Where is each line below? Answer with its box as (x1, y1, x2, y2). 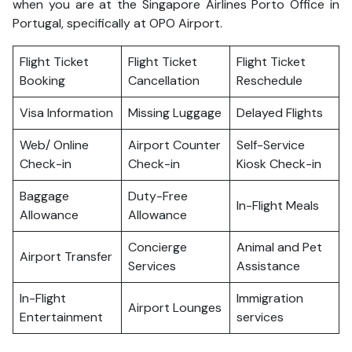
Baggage (20, 188, 69, 204)
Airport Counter (128, 137, 221, 153)
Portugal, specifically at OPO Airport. (13, 15, 225, 31)
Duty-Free (128, 188, 188, 204)
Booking (20, 72, 68, 89)
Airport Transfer (20, 248, 112, 265)
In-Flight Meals (236, 197, 322, 214)
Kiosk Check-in (236, 156, 321, 172)
